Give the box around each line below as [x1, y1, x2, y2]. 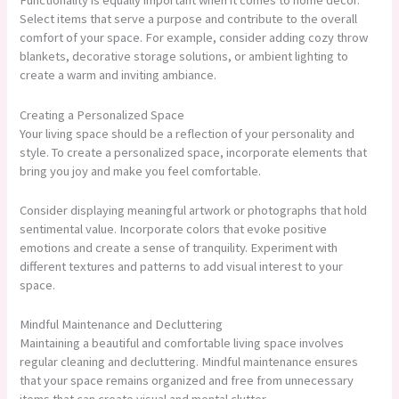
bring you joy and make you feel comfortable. [20, 162, 262, 179]
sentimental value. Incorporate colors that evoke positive [20, 220, 328, 237]
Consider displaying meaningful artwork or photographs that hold [20, 201, 368, 218]
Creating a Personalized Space [20, 106, 185, 123]
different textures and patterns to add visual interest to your [20, 257, 344, 274]
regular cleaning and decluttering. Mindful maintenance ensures [20, 354, 359, 370]
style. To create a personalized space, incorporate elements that [20, 143, 368, 160]
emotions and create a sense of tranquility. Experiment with [20, 239, 338, 256]
